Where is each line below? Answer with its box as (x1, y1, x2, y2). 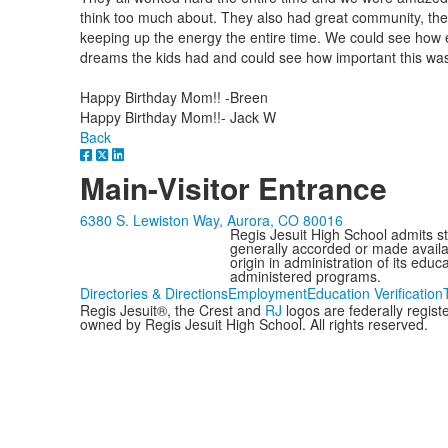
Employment (227, 282, 307, 303)
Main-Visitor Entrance (79, 165, 387, 209)
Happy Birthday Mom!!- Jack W (79, 106, 276, 127)
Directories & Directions (79, 282, 228, 303)
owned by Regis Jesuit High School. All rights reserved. (79, 313, 428, 334)
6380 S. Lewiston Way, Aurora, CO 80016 (79, 209, 343, 230)
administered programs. (229, 265, 381, 286)
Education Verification (306, 282, 443, 303)
